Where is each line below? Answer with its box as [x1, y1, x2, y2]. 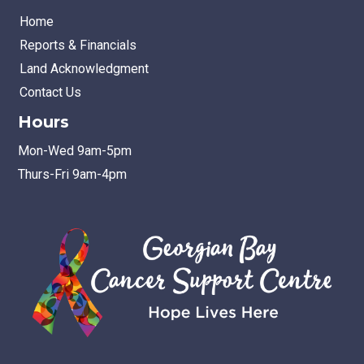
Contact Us [19, 84, 81, 100]
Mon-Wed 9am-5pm [18, 143, 132, 158]
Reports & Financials [19, 37, 136, 53]
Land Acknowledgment [19, 61, 149, 76]
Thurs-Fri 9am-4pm [18, 167, 127, 182]
